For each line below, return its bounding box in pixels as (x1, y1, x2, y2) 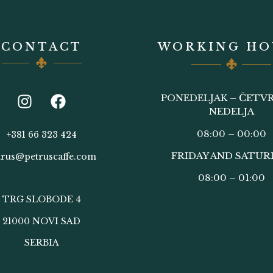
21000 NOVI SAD (2, 215, 81, 227)
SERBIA (24, 237, 59, 249)
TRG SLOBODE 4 (2, 194, 81, 205)
